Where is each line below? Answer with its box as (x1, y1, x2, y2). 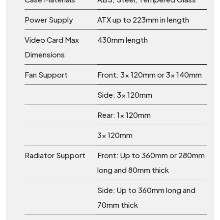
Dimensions (25, 49, 65, 59)
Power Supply (25, 14, 73, 24)
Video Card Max (25, 34, 79, 44)
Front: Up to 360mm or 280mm (97, 150, 205, 160)
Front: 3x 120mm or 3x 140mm (97, 69, 202, 79)
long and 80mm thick (97, 165, 169, 174)
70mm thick (97, 199, 138, 209)
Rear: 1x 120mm (97, 110, 151, 119)
